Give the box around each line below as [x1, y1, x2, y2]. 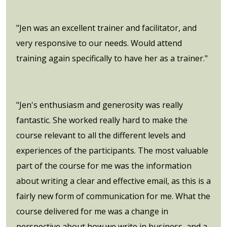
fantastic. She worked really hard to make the [16, 114, 187, 126]
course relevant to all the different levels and [16, 129, 185, 141]
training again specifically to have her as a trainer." [16, 52, 208, 64]
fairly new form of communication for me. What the [16, 190, 210, 202]
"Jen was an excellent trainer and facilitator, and [16, 22, 197, 33]
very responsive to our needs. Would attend [16, 37, 182, 49]
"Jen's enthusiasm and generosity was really [16, 99, 183, 110]
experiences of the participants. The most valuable [16, 144, 208, 156]
